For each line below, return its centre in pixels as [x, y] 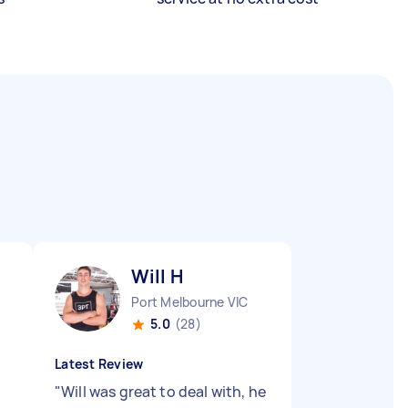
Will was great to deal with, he [163, 392]
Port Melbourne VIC [190, 302]
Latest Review [99, 364]
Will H [157, 276]
